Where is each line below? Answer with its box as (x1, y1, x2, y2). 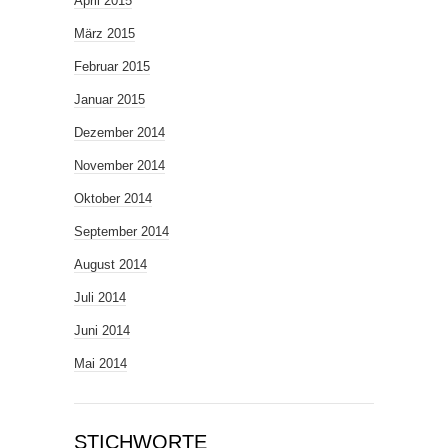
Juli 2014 (74, 289, 126, 305)
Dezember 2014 (74, 124, 165, 140)
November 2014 (74, 157, 165, 173)
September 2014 (74, 223, 169, 239)
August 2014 (74, 256, 147, 272)
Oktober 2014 (74, 190, 152, 206)
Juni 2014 (74, 322, 130, 338)
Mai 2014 (74, 355, 127, 371)
